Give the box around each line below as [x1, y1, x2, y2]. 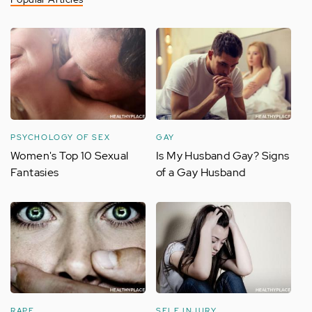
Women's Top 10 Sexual [10, 148, 129, 163]
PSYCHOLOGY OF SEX [10, 132, 111, 142]
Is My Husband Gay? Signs [156, 148, 290, 163]
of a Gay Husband [156, 164, 246, 180]
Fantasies [10, 164, 59, 180]
